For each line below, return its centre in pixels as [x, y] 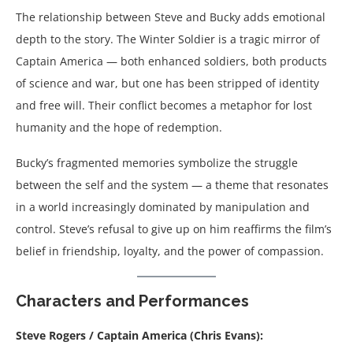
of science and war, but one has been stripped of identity [167, 83]
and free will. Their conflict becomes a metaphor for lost [164, 105]
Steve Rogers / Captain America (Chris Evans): [139, 335]
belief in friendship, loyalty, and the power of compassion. [170, 251]
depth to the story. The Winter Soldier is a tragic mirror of [168, 39]
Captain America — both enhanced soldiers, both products [171, 61]
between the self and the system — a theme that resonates [172, 184]
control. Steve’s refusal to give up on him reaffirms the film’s [174, 229]
